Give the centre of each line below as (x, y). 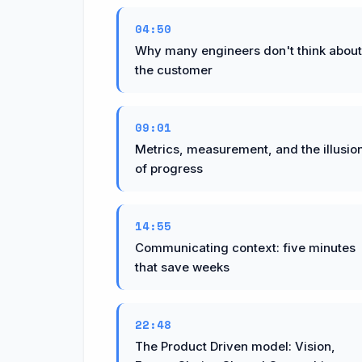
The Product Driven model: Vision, (235, 346)
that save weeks (182, 267)
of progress (169, 168)
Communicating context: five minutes (245, 247)
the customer (174, 69)
